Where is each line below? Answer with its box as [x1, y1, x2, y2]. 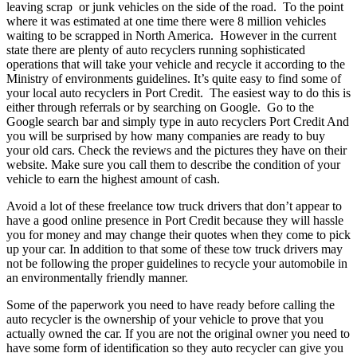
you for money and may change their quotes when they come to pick [6, 227, 351, 241]
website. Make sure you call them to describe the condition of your [6, 157, 340, 171]
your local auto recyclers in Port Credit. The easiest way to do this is [6, 85, 351, 100]
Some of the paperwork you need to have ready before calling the [6, 297, 335, 312]
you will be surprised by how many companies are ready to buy [6, 128, 325, 143]
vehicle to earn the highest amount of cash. [6, 171, 220, 186]
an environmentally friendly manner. [6, 270, 188, 284]
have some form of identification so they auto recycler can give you [6, 340, 343, 355]
